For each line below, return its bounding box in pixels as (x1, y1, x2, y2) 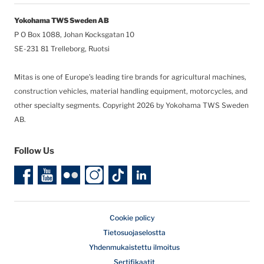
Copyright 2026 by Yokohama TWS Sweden (103, 101, 249, 110)
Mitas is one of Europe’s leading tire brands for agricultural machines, (14, 72, 246, 81)
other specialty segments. (14, 101, 103, 110)
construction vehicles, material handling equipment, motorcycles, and (14, 87, 247, 95)
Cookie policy (110, 213, 154, 222)
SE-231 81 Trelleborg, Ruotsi (14, 44, 110, 53)
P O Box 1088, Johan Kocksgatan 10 (14, 30, 134, 39)
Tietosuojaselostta (103, 228, 166, 237)
